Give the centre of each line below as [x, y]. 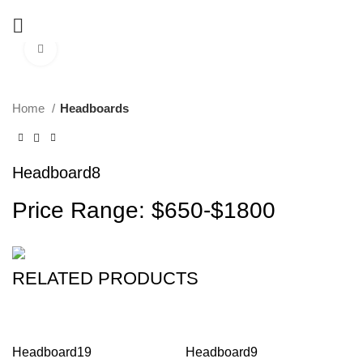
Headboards [94, 108]
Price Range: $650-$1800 [144, 210]
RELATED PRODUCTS [105, 278]
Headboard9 [222, 352]
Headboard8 [56, 172]
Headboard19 [52, 352]
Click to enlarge [96, 49]
